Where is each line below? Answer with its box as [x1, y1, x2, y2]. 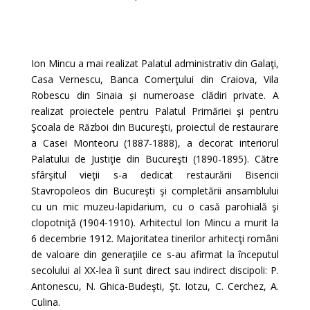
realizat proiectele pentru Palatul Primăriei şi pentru [30, 104, 280, 118]
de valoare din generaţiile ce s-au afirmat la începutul [30, 248, 280, 261]
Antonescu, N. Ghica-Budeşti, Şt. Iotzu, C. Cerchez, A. [30, 280, 280, 293]
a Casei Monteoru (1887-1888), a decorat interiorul [30, 136, 280, 149]
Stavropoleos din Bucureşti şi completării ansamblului [30, 184, 280, 197]
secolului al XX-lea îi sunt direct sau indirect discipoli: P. [30, 264, 280, 277]
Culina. [30, 295, 60, 309]
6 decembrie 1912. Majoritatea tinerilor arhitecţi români [30, 232, 280, 245]
